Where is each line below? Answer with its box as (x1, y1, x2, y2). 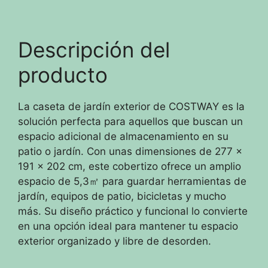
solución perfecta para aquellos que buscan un (18, 115, 243, 127)
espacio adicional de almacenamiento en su (18, 130, 229, 142)
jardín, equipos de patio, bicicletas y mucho (18, 190, 226, 202)
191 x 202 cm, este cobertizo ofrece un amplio (18, 160, 241, 172)
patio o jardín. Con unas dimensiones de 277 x (18, 145, 242, 157)
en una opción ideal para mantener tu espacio (18, 220, 238, 232)
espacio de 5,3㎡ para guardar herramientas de (18, 175, 246, 187)
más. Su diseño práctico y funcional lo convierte (18, 205, 248, 217)
